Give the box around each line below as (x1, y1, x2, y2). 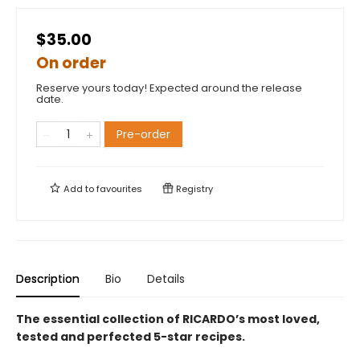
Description (16, 271, 80, 288)
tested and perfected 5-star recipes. (16, 329, 245, 346)
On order (36, 52, 106, 75)
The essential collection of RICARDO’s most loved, (16, 311, 320, 328)
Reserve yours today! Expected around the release (36, 80, 302, 96)
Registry (174, 182, 213, 196)
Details (147, 271, 185, 288)
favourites (96, 182, 142, 196)
